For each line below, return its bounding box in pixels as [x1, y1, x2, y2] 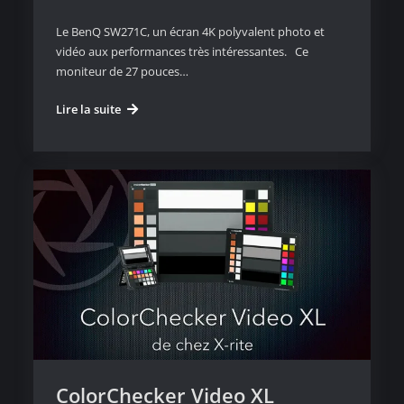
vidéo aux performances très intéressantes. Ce [55, 42, 308, 60]
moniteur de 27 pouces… [55, 62, 188, 79]
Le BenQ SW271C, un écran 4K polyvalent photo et [55, 23, 325, 40]
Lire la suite [55, 100, 121, 117]
